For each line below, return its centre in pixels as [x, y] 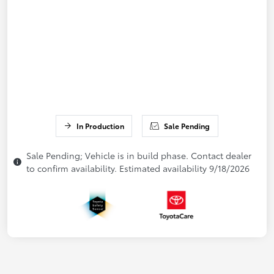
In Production [100, 126]
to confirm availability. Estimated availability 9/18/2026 [138, 168]
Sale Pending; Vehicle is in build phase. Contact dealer [139, 156]
